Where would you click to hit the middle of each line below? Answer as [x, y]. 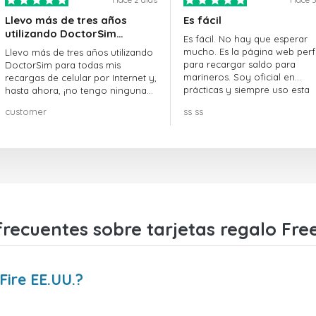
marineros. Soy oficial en [239, 77]
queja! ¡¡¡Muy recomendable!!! [69, 103]
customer [26, 112]
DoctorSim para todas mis [63, 65]
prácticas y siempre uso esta [246, 90]
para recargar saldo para [239, 65]
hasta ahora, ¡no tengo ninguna [76, 91]
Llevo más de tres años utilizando [79, 53]
